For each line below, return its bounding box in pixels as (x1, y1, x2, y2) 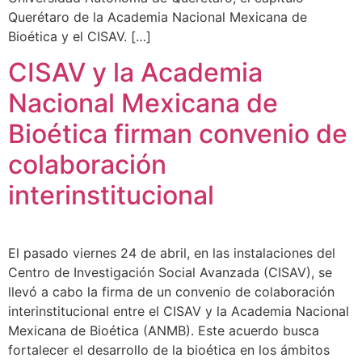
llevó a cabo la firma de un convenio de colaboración (8, 283, 335, 300)
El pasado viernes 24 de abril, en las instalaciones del (8, 244, 335, 261)
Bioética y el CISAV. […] (8, 27, 151, 44)
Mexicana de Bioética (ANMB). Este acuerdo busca (8, 322, 319, 339)
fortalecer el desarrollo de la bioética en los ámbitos (8, 341, 330, 358)
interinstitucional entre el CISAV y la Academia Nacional (8, 302, 349, 319)
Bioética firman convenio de (8, 117, 347, 149)
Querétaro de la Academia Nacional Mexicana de (8, 8, 307, 25)
